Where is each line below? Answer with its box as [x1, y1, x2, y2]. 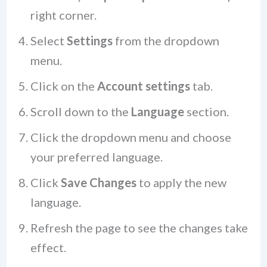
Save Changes [60, 175, 136, 190]
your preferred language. [30, 149, 163, 164]
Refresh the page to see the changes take [30, 220, 248, 235]
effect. [30, 240, 66, 254]
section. [184, 104, 229, 119]
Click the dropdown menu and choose [30, 129, 231, 144]
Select [30, 33, 67, 48]
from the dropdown [112, 33, 219, 48]
